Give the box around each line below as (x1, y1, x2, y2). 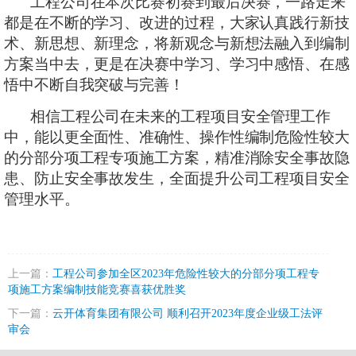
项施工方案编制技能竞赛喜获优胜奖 (8, 284, 186, 296)
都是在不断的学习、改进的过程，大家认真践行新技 (4, 14, 350, 31)
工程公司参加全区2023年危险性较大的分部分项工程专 (52, 268, 319, 280)
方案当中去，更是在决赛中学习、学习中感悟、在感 (4, 56, 350, 72)
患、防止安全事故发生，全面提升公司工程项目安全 (4, 170, 350, 187)
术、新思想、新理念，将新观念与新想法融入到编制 (4, 35, 350, 52)
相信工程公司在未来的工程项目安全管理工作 (26, 108, 331, 125)
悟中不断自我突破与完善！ (4, 76, 184, 93)
